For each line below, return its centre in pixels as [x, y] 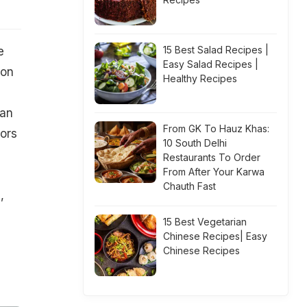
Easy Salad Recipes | [211, 64]
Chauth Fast [189, 186]
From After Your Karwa [214, 172]
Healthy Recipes [200, 78]
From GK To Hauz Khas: [216, 128]
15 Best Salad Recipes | [216, 50]
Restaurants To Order [212, 157]
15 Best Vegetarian [205, 222]
